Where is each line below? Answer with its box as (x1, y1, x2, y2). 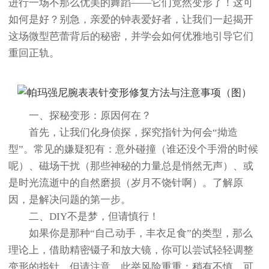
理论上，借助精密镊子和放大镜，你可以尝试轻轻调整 (8, 244, 253, 256)
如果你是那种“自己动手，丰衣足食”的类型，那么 (8, 228, 253, 240)
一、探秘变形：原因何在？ (8, 110, 151, 122)
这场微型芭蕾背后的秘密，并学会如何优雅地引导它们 (8, 31, 253, 43)
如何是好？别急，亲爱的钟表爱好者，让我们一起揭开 (8, 14, 253, 26)
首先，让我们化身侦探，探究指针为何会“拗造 (8, 127, 238, 139)
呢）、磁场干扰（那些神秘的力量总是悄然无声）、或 (8, 160, 253, 172)
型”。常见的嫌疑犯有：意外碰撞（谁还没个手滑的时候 (8, 144, 258, 156)
